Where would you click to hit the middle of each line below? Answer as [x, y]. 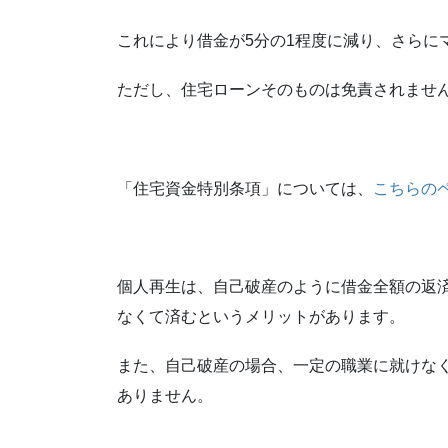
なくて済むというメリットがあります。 [261, 316]
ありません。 [165, 396]
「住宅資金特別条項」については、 [245, 188]
